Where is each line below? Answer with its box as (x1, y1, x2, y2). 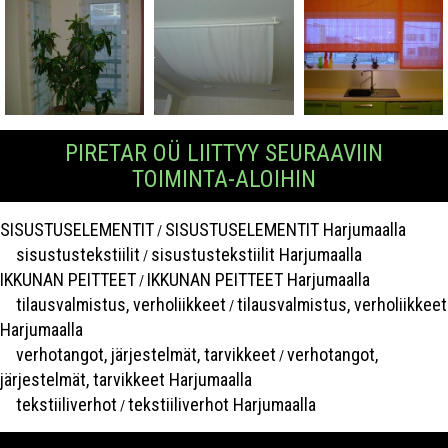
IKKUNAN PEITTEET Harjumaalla (147, 269, 370, 291)
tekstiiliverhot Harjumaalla (128, 394, 316, 416)
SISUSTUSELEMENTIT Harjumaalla (165, 219, 406, 241)
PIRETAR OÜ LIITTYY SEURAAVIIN (65, 139, 383, 168)
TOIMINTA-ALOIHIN (132, 165, 316, 194)
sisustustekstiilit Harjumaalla (151, 244, 362, 266)
